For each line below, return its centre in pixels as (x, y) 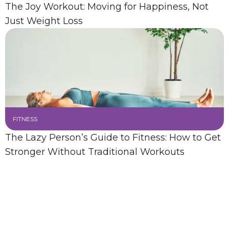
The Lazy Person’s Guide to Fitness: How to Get (113, 138)
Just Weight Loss (44, 21)
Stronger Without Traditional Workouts (95, 152)
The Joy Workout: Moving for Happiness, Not (107, 7)
